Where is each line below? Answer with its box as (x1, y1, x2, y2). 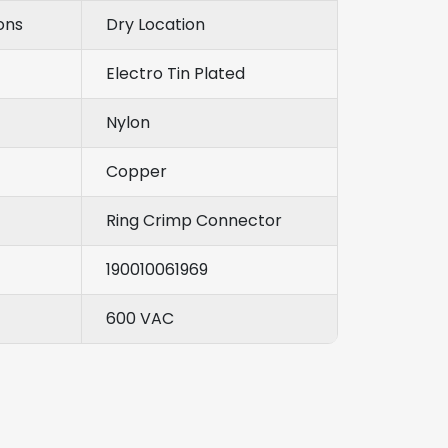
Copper (106, 159, 167, 183)
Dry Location (106, 12, 205, 36)
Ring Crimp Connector (106, 208, 282, 232)
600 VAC (106, 306, 174, 330)
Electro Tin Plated (106, 61, 245, 85)
